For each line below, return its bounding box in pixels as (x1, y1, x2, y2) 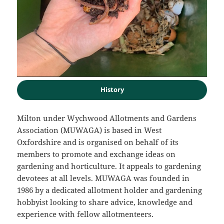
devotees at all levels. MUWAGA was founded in (17, 172, 190, 183)
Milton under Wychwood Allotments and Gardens (17, 112, 197, 123)
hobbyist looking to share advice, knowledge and (17, 196, 193, 207)
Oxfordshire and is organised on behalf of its (17, 136, 179, 147)
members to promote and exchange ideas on (17, 148, 176, 159)
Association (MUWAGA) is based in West (17, 124, 162, 135)
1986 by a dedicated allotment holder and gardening (17, 184, 202, 195)
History (100, 85, 124, 94)
